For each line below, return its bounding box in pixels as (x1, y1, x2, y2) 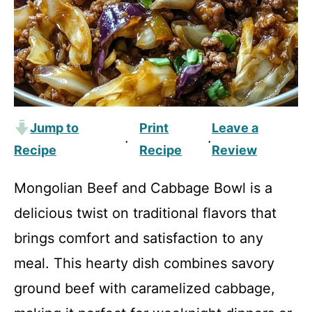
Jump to (30, 120, 79, 135)
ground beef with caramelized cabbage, (14, 280, 275, 297)
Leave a (211, 120, 258, 135)
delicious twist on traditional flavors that (14, 205, 276, 221)
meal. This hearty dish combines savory (14, 255, 274, 272)
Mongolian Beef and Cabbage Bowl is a (14, 180, 272, 196)
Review (211, 143, 257, 157)
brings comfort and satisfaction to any (14, 230, 263, 247)
